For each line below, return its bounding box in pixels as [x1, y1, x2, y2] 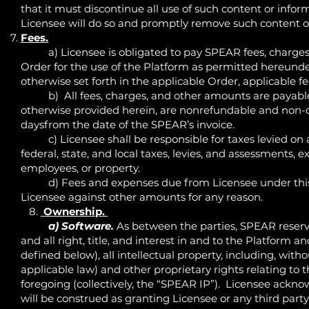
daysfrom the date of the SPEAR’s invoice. [21, 117, 237, 131]
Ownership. [43, 204, 108, 218]
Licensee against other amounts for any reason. [21, 190, 263, 203]
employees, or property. [21, 161, 140, 175]
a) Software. [48, 219, 114, 232]
